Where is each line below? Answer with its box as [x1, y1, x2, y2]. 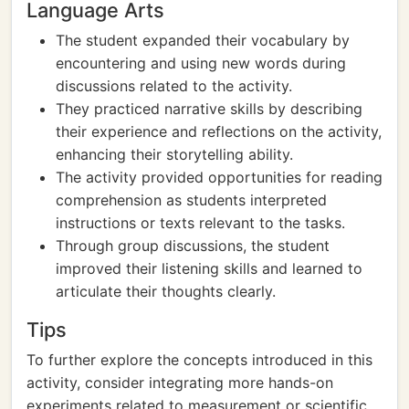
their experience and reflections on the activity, [56, 122, 382, 141]
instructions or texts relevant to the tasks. [56, 214, 345, 232]
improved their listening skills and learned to [56, 259, 362, 278]
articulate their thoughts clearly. [56, 282, 276, 300]
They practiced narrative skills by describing [56, 100, 362, 118]
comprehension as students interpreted [56, 191, 327, 209]
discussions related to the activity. [56, 77, 292, 95]
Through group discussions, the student [56, 236, 330, 255]
